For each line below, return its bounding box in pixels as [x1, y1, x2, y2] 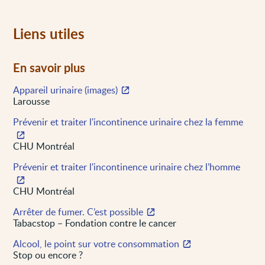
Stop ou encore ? [13, 248, 83, 261]
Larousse [13, 94, 50, 108]
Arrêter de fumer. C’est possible [13, 205, 144, 218]
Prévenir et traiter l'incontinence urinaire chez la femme [13, 115, 244, 128]
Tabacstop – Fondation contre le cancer [13, 216, 177, 230]
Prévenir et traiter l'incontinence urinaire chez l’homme [13, 160, 241, 173]
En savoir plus [13, 59, 86, 76]
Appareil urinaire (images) [13, 83, 118, 96]
